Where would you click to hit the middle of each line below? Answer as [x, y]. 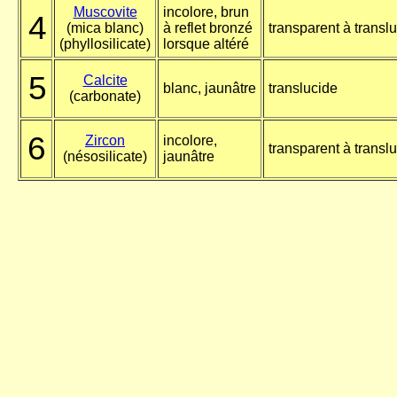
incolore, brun [206, 12]
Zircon [105, 141]
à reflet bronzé [208, 28]
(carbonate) [105, 97]
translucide [303, 89]
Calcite [105, 81]
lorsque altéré [206, 44]
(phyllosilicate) [105, 44]
